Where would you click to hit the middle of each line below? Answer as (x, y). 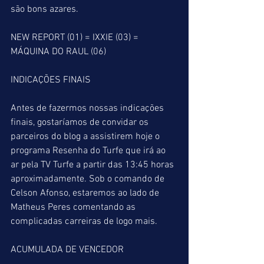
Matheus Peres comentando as (74, 207)
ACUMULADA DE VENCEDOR (67, 250)
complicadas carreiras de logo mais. (85, 222)
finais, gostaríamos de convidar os (81, 123)
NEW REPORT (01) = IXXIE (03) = (76, 38)
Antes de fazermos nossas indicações (88, 108)
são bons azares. (44, 9)
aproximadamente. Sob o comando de (89, 179)
